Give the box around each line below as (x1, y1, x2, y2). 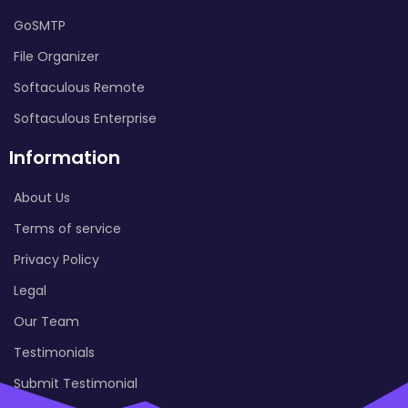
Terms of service (14, 219, 121, 238)
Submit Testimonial (14, 373, 138, 393)
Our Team (14, 311, 79, 331)
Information (9, 144, 120, 170)
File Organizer (14, 46, 99, 66)
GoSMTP (14, 15, 66, 35)
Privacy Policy (14, 250, 99, 269)
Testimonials (14, 342, 95, 362)
